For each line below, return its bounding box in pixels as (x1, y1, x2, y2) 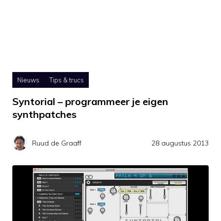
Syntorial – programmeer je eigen (12, 95, 168, 108)
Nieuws (17, 76, 39, 84)
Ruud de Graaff (32, 138, 81, 147)
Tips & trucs (49, 76, 84, 84)
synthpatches (12, 108, 76, 121)
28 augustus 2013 (151, 138, 209, 147)
